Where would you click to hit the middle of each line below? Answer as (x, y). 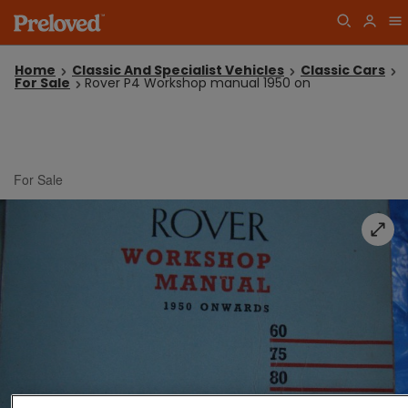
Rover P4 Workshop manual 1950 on (198, 83)
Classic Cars (343, 70)
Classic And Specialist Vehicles (178, 70)
